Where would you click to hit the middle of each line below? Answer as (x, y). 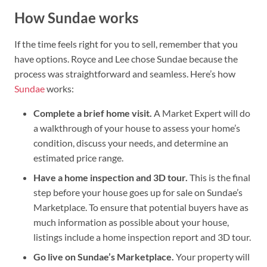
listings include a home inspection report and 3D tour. (142, 237)
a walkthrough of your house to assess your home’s (137, 128)
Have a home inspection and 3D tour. (111, 177)
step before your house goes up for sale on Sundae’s (138, 192)
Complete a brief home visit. (94, 113)
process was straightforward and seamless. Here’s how (125, 74)
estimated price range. (78, 158)
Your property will (213, 257)
